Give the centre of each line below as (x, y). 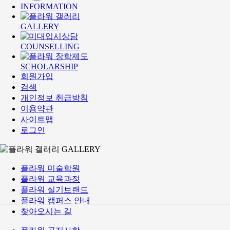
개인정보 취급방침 (54, 98)
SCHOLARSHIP (49, 67)
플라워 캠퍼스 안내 (55, 201)
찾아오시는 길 (46, 212)
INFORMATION (49, 7)
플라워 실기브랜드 (54, 190)
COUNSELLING (50, 47)
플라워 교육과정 (50, 179)
